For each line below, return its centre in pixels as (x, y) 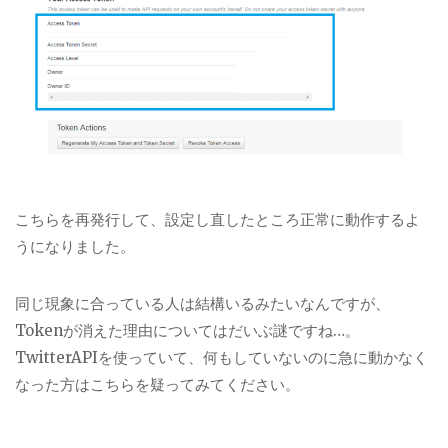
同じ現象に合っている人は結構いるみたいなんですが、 (202, 303)
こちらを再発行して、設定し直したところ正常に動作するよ (217, 219)
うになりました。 (75, 246)
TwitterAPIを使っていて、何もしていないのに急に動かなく (221, 357)
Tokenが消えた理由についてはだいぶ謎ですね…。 (187, 330)
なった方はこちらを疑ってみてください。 (157, 384)
